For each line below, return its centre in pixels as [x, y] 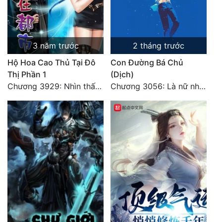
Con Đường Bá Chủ [147, 63]
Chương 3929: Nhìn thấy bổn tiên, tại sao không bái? [98, 86]
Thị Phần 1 [27, 75]
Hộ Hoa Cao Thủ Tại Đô [52, 63]
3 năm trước [55, 46]
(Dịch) [122, 75]
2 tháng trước [159, 46]
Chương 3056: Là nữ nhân [202, 86]
